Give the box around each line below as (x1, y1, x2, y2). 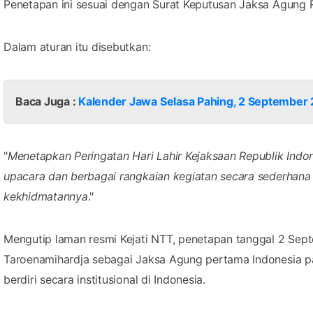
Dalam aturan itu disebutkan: (3, 39, 151, 54)
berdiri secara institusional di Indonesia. (3, 272, 205, 286)
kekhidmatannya (3, 189, 88, 203)
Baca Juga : (15, 94, 79, 108)
